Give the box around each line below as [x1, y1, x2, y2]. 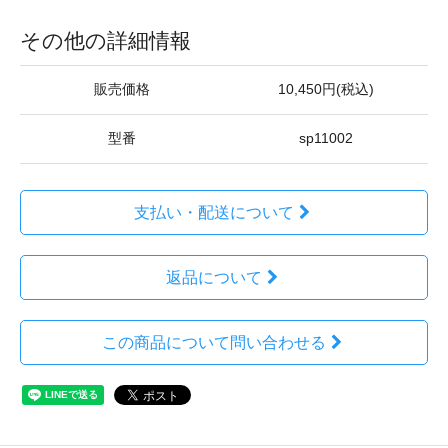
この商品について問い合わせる [101, 334, 326, 351]
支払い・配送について [133, 204, 294, 221]
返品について [165, 269, 262, 286]
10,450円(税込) [278, 82, 374, 97]
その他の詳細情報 [20, 29, 191, 52]
